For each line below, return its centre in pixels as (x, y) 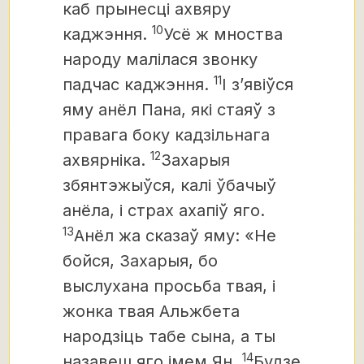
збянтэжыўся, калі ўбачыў (169, 185)
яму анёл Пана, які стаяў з (169, 110)
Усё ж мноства (223, 34)
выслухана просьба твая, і (169, 286)
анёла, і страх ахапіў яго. (164, 210)
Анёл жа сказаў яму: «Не (175, 236)
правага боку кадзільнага (166, 135)
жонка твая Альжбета (151, 311)
